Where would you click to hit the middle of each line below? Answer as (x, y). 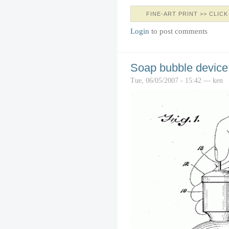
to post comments (178, 31)
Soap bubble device (179, 68)
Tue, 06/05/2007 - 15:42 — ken (177, 81)
